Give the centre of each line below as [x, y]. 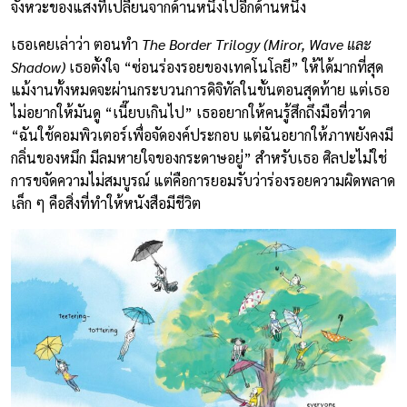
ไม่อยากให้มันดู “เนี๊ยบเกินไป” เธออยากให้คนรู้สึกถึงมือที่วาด [191, 112]
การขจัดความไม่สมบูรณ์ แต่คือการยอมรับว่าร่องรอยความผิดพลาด [203, 180]
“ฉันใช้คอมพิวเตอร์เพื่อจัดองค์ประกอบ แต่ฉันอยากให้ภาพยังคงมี [202, 134]
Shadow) [38, 66]
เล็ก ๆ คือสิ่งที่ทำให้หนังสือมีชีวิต [106, 203]
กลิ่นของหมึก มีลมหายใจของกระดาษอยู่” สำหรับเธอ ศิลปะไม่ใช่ [199, 157]
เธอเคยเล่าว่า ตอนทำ [76, 44]
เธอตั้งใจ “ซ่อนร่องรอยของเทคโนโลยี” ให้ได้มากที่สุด [224, 66]
